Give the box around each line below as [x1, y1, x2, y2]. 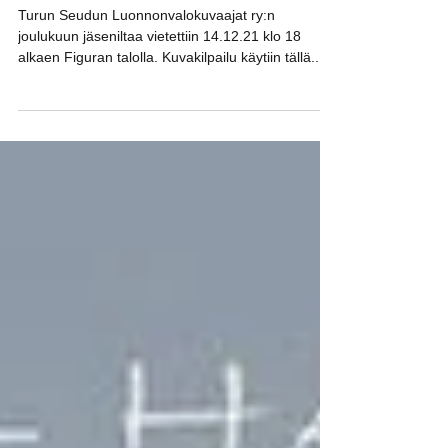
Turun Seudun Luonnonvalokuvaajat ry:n [18, 47, 275, 63]
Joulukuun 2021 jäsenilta [18, 6, 279, 30]
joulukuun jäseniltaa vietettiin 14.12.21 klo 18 [18, 68, 301, 84]
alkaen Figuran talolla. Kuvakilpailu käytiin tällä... [18, 89, 323, 105]
